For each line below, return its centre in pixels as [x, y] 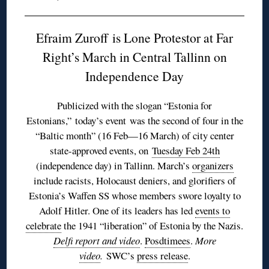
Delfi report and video [96, 241]
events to [213, 211]
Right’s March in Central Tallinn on [134, 57]
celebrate [44, 226]
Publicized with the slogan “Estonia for [134, 106]
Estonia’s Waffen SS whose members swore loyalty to [134, 196]
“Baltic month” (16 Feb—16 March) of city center [134, 136]
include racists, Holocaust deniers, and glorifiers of [134, 181]
